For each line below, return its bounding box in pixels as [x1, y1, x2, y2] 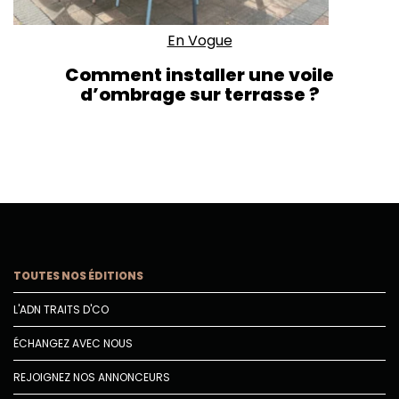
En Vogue [167, 30, 232, 52]
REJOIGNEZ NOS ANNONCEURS [13, 370, 170, 386]
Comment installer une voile [65, 62, 334, 88]
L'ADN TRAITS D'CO [13, 302, 109, 318]
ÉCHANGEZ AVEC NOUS [13, 336, 133, 352]
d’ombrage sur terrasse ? [79, 82, 320, 108]
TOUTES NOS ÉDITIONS [13, 268, 143, 284]
